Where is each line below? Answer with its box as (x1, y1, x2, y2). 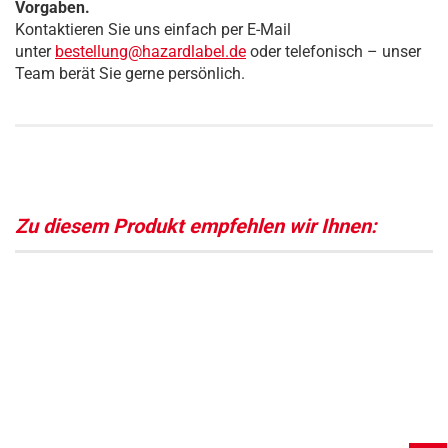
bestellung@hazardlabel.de (55, 42, 246, 61)
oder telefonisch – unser (246, 42, 421, 61)
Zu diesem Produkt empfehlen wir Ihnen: (15, 214, 377, 238)
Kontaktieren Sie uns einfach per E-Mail (15, 20, 291, 39)
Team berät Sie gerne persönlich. (15, 64, 245, 83)
